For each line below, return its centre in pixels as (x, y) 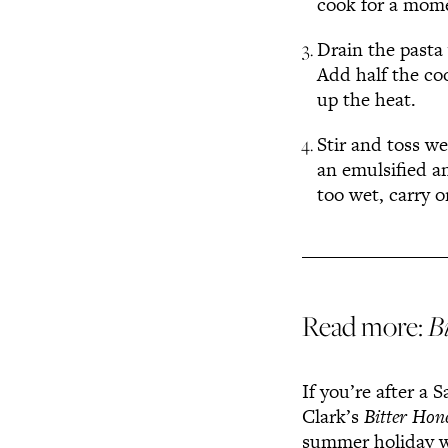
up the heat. (369, 99)
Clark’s (333, 416)
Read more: (365, 325)
